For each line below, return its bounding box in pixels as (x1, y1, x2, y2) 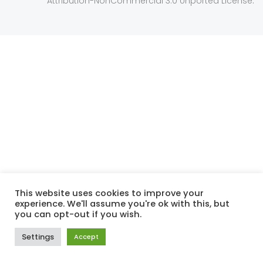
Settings (22, 231, 54, 242)
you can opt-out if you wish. (15, 208, 141, 220)
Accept (74, 232, 99, 241)
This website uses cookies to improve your (15, 187, 204, 199)
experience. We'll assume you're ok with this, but (15, 198, 230, 210)
